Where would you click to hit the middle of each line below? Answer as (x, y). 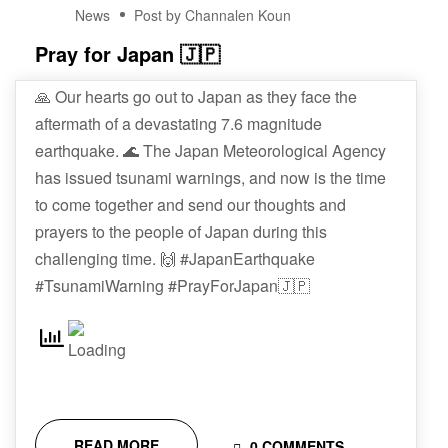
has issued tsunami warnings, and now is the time (210, 177)
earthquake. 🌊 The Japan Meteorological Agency (210, 150)
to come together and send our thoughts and (190, 204)
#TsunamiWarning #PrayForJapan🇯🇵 (172, 285)
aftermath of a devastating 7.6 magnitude (178, 123)
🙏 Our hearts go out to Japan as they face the (196, 96)
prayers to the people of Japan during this (181, 231)
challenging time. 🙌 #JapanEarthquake (175, 258)
